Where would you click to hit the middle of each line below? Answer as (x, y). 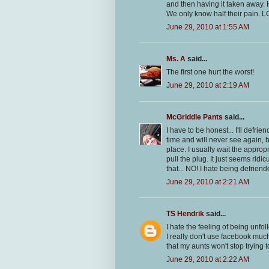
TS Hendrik (185, 214)
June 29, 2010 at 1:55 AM (208, 27)
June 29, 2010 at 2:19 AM (208, 86)
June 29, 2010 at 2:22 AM (208, 260)
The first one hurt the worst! (210, 72)
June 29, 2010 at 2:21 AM (208, 182)
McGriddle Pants (195, 117)
